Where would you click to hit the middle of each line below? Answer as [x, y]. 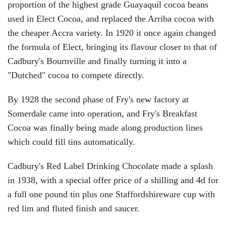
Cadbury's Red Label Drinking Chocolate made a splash [110, 166]
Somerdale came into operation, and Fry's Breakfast [102, 113]
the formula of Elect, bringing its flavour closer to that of [112, 47]
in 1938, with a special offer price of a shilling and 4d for [113, 180]
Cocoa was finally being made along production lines [105, 127]
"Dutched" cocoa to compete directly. [76, 75]
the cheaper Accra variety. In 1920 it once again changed [112, 33]
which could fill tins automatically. [71, 142]
